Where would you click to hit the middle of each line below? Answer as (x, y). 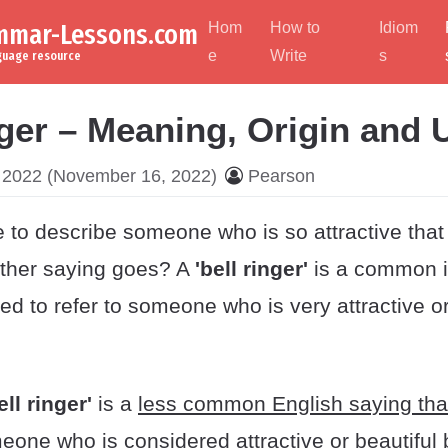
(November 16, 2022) (129, 176)
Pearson (281, 176)
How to (295, 27)
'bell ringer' (251, 268)
